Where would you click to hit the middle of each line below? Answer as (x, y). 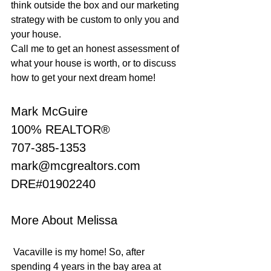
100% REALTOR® (60, 129)
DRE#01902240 (53, 184)
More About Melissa (64, 220)
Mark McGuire (49, 111)
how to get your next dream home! (83, 77)
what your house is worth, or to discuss (95, 63)
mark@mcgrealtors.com (76, 165)
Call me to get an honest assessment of (96, 48)
